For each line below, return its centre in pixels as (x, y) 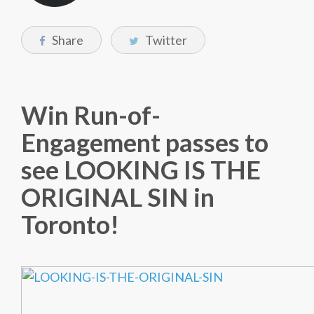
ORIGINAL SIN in (118, 197)
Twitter (165, 40)
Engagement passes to (145, 142)
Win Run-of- (91, 115)
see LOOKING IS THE (141, 170)
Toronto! (70, 224)
